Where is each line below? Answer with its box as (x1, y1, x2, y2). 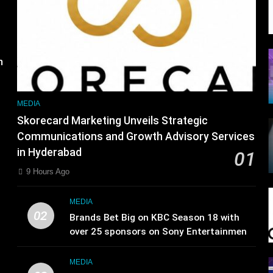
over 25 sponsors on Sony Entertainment (69, 225, 252, 237)
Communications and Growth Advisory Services (17, 130, 255, 143)
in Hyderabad (17, 146, 82, 158)
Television (69, 239, 115, 251)
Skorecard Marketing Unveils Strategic (17, 114, 208, 127)
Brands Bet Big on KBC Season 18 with (69, 211, 240, 223)
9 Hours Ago (26, 166, 69, 176)
